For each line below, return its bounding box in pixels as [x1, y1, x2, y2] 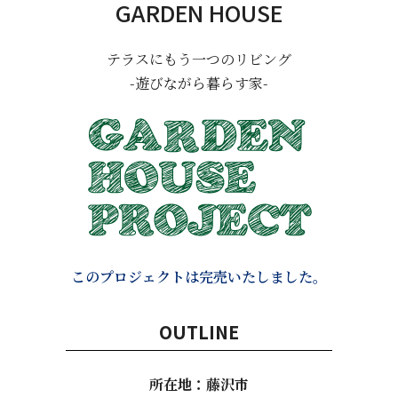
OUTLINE [159, 318, 239, 345]
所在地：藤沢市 [149, 373, 249, 394]
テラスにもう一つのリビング [107, 48, 291, 69]
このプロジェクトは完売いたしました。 [71, 266, 327, 287]
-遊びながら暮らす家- [130, 72, 268, 93]
